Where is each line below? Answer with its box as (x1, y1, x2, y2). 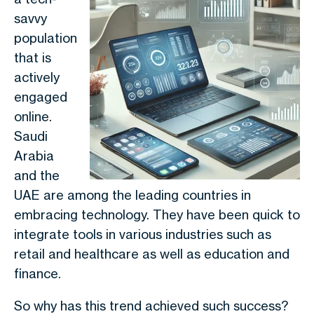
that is (14, 50, 51, 65)
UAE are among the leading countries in (14, 187, 251, 203)
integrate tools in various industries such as (14, 226, 271, 242)
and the (14, 168, 60, 183)
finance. (14, 266, 64, 281)
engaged (14, 89, 67, 104)
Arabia (14, 148, 54, 163)
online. (14, 109, 52, 124)
